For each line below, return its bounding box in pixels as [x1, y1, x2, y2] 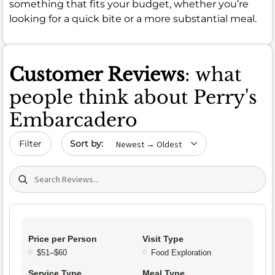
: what [185, 63, 241, 87]
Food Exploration [151, 248, 211, 258]
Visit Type [142, 234, 184, 244]
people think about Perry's [9, 86, 257, 109]
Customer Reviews [9, 63, 185, 87]
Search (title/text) [9, 166, 94, 179]
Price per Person [28, 234, 97, 244]
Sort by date [61, 132, 121, 144]
